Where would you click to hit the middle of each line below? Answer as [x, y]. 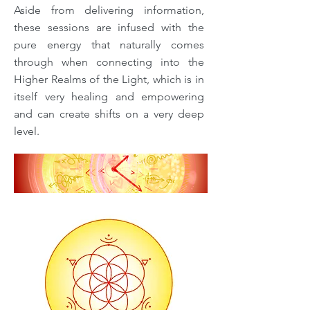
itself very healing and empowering [109, 97]
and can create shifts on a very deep [109, 114]
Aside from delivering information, [109, 10]
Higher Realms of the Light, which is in [109, 79]
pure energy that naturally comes [109, 45]
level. [27, 131]
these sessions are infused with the [109, 27]
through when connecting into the [109, 62]
